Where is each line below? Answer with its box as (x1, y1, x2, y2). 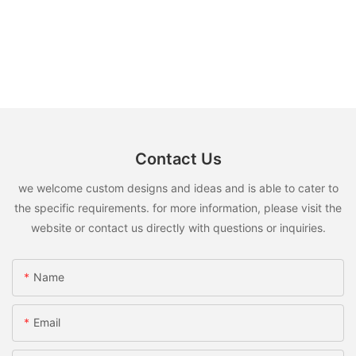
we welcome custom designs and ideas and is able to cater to (17, 180, 339, 195)
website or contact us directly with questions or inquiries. (30, 220, 326, 234)
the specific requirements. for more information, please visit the (14, 200, 342, 215)
